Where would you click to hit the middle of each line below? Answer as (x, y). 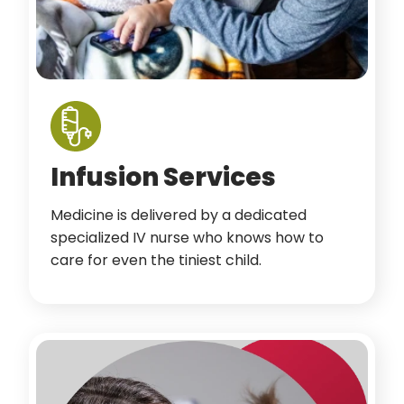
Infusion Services (163, 177)
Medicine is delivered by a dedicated (179, 215)
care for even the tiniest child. (156, 260)
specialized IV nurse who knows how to (187, 238)
